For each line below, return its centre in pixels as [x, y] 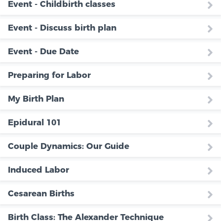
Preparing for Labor [49, 75]
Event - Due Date [43, 52]
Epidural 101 [35, 123]
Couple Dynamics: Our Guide [69, 146]
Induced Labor [38, 170]
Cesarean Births [41, 194]
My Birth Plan [36, 99]
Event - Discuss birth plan [62, 28]
